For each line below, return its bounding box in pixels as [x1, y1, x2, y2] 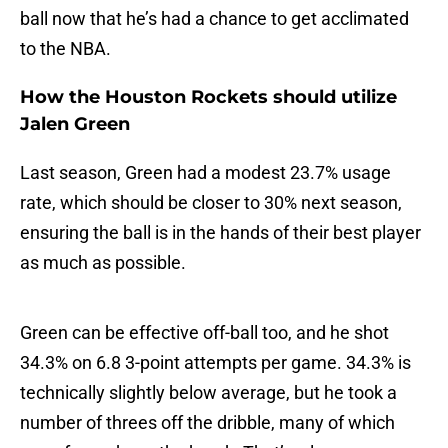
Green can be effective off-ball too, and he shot [20, 322, 389, 344]
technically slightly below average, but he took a [20, 382, 397, 404]
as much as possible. [20, 252, 186, 274]
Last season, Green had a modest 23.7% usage [20, 162, 391, 184]
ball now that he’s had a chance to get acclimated [20, 8, 409, 30]
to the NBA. [20, 38, 111, 60]
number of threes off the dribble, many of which [20, 412, 395, 434]
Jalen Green [20, 113, 130, 136]
